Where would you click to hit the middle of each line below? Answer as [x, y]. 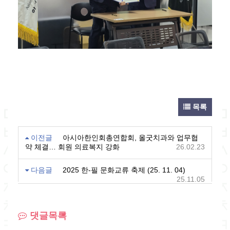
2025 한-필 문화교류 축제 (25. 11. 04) [124, 170]
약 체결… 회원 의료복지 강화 [72, 147]
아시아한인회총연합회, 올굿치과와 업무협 [130, 137]
